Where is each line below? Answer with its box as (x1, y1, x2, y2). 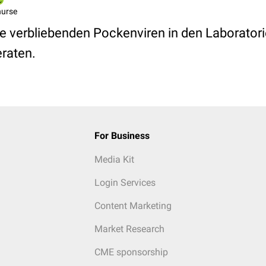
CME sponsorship (94, 246, 168, 258)
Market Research (94, 223, 164, 235)
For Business (94, 130, 150, 141)
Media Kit (94, 154, 134, 165)
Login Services (94, 177, 156, 188)
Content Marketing (94, 200, 172, 211)
